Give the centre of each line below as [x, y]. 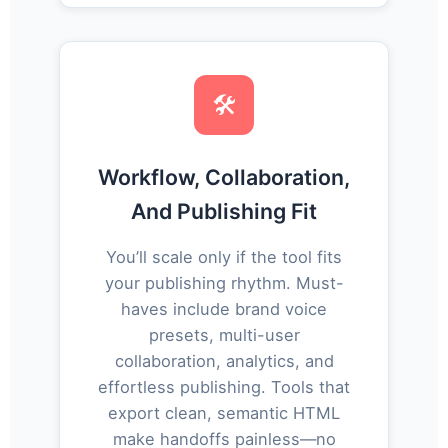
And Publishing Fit [224, 210]
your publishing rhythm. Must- [224, 283]
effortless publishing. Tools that [224, 387]
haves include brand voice [224, 309]
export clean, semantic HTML [224, 413]
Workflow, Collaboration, [224, 176]
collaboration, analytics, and [224, 361]
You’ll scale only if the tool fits [224, 257]
